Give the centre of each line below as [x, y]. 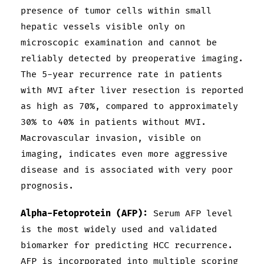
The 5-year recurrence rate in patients [121, 75]
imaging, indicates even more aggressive [124, 154]
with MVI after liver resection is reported [132, 91]
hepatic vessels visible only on [103, 27]
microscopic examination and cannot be [119, 43]
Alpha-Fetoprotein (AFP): [84, 214]
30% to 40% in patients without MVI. [113, 123]
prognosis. [47, 186]
